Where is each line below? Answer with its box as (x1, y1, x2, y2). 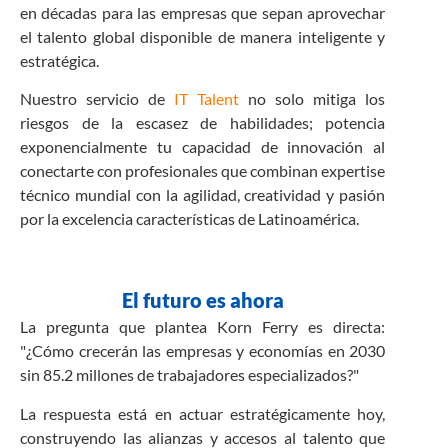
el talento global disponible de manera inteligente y (20, 26, 386, 46)
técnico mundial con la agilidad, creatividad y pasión (20, 184, 386, 204)
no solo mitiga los (239, 88, 386, 108)
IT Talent (174, 88, 240, 108)
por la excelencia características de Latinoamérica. (20, 208, 359, 228)
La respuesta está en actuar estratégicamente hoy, (20, 403, 386, 423)
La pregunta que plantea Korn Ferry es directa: (20, 317, 386, 337)
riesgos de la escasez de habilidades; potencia (20, 112, 386, 132)
